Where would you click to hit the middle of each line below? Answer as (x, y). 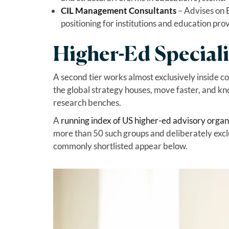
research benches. (87, 102)
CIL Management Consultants (118, 10)
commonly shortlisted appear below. (120, 146)
